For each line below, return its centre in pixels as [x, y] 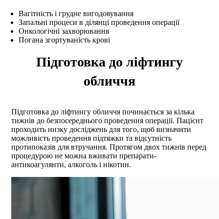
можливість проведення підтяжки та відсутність [91, 138]
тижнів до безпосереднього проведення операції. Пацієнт [107, 120]
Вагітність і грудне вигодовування [76, 13]
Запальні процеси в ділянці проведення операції [99, 22]
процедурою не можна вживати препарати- [84, 155]
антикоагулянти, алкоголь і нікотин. [71, 164]
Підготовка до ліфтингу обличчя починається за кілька [103, 111]
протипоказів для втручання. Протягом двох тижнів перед [109, 147]
